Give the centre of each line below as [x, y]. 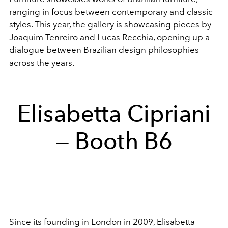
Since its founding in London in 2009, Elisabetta [102, 222]
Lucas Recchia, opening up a [153, 37]
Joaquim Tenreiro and [53, 37]
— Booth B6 [114, 141]
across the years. [42, 62]
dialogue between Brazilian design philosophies [104, 50]
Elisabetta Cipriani [114, 113]
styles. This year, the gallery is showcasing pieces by [110, 24]
